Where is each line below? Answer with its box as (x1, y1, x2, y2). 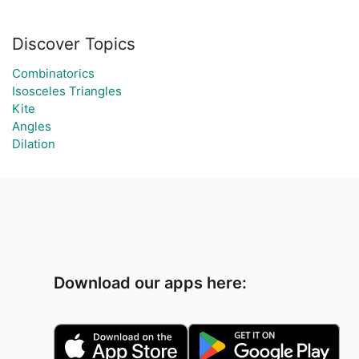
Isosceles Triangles (12, 83, 122, 99)
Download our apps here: (54, 273, 248, 292)
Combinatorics (12, 66, 95, 81)
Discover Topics (12, 34, 135, 54)
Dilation (12, 136, 55, 151)
